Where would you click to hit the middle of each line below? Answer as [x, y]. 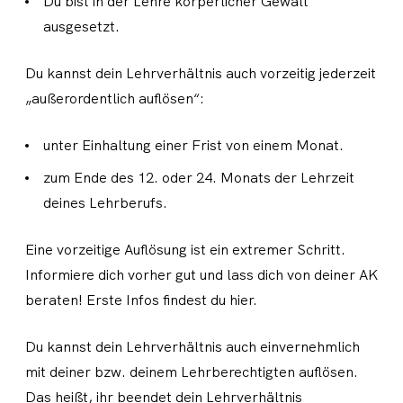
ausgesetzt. [86, 27]
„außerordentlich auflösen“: [115, 99]
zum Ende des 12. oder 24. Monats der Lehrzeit [199, 178]
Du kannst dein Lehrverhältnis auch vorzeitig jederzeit [201, 73]
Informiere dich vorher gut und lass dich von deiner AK [201, 275]
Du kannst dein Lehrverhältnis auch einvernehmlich [193, 347]
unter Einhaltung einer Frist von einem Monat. [193, 145]
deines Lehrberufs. [105, 203]
